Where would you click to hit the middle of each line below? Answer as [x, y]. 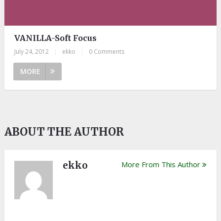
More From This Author [161, 164]
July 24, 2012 [31, 51]
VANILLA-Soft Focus [55, 38]
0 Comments [106, 51]
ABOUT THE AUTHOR [64, 131]
